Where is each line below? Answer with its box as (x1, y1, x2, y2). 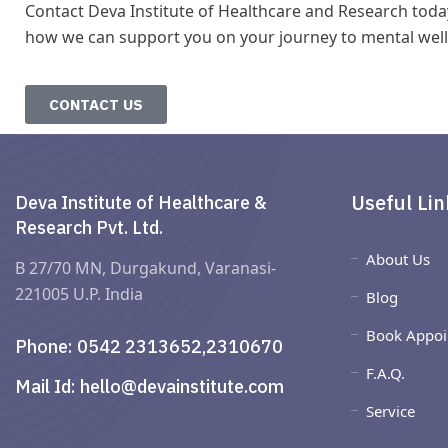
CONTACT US (49, 94, 143, 114)
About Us (366, 248, 430, 269)
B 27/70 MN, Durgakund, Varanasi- (15, 256, 276, 279)
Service (366, 400, 415, 421)
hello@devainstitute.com (80, 374, 284, 398)
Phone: (15, 334, 77, 358)
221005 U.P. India (15, 282, 143, 305)
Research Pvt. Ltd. (15, 215, 163, 239)
